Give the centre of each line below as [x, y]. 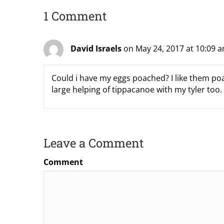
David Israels [96, 48]
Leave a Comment [94, 143]
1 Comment [75, 16]
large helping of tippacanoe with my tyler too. [137, 89]
